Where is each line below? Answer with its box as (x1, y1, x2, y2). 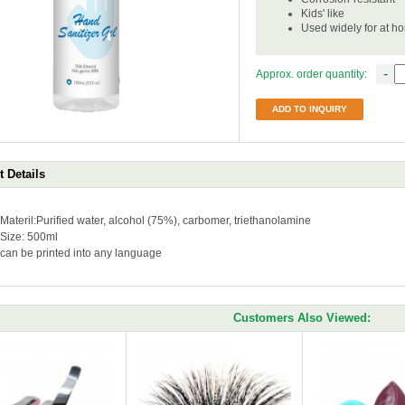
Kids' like (301, 7, 344, 20)
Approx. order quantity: (256, 68, 367, 80)
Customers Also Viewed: (233, 311, 371, 325)
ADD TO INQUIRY (272, 104, 347, 114)
